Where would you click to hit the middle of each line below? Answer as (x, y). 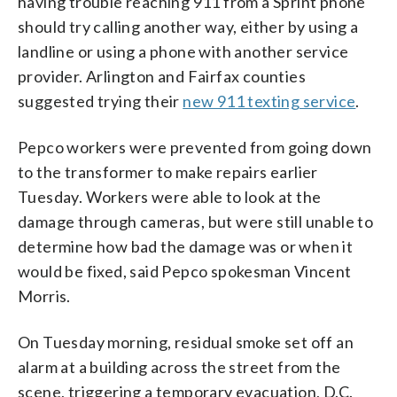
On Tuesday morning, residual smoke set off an (186, 342)
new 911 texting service (269, 101)
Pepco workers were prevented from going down (195, 147)
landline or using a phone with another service (183, 51)
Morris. (44, 296)
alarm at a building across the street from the (179, 366)
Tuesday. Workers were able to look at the (170, 196)
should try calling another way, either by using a (188, 26)
